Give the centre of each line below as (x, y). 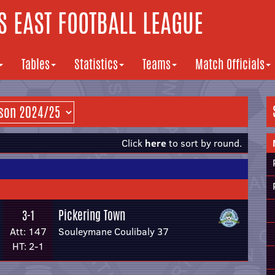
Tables (36, 64)
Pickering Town (92, 215)
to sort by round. (204, 143)
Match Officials (230, 64)
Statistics (96, 64)
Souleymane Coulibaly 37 (114, 231)
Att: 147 (28, 231)
